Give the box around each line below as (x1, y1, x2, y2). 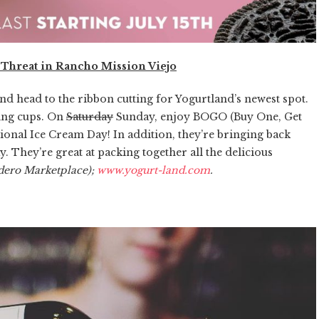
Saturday (66, 110, 113, 123)
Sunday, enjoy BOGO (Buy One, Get (113, 110, 302, 123)
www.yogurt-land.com (97, 163, 210, 177)
